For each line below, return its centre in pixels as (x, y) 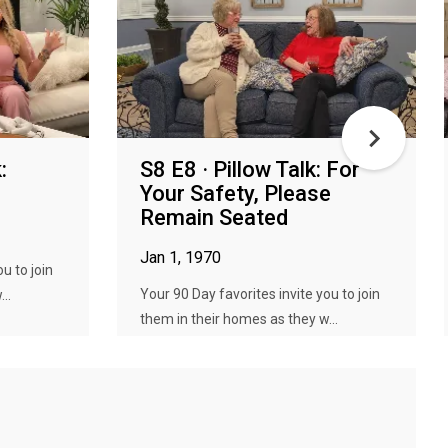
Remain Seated (214, 217)
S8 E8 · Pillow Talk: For (250, 169)
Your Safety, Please (235, 193)
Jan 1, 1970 (180, 257)
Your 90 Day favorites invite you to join (260, 294)
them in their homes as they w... (239, 319)
